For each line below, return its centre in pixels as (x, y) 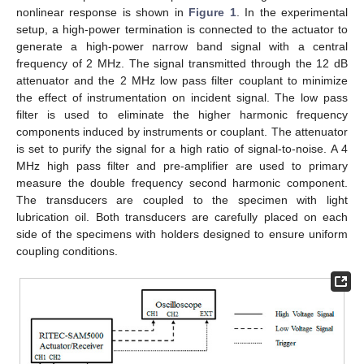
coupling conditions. (67, 251)
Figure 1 (212, 13)
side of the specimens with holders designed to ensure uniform (182, 234)
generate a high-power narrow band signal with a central (182, 47)
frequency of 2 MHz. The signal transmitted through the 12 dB (182, 64)
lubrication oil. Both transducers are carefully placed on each (182, 217)
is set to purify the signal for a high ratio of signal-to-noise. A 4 (182, 149)
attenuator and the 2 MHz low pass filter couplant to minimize (182, 81)
